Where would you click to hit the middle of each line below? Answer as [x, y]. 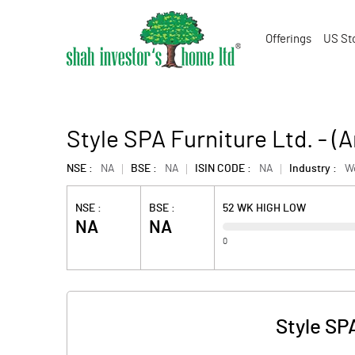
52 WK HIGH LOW [265, 208]
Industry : [313, 169]
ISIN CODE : [223, 169]
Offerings [288, 39]
